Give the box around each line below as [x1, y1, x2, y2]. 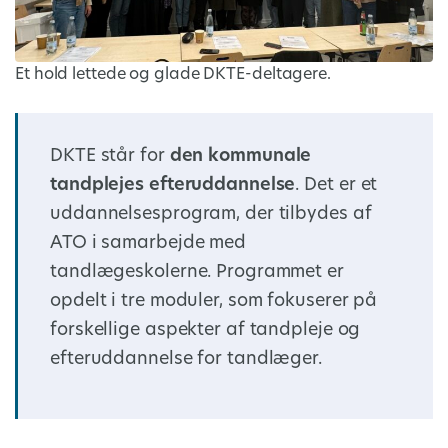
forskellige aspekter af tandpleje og [50, 321, 361, 339]
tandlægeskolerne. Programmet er [50, 263, 344, 281]
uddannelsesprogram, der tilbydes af [50, 205, 372, 223]
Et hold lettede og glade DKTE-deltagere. [15, 67, 331, 83]
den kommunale [169, 147, 312, 165]
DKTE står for [50, 147, 170, 165]
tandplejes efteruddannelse [50, 176, 296, 194]
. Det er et [295, 176, 378, 194]
